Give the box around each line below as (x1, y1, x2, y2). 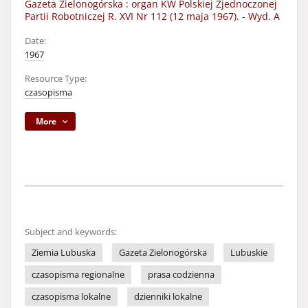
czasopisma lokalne (32, 291, 111, 302)
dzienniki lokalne (134, 291, 202, 302)
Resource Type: (25, 73, 87, 85)
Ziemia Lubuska (32, 247, 96, 258)
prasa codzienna (148, 269, 214, 280)
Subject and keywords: (25, 226, 117, 238)
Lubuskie (230, 247, 267, 258)
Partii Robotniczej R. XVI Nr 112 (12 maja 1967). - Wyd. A (25, 10, 280, 23)
